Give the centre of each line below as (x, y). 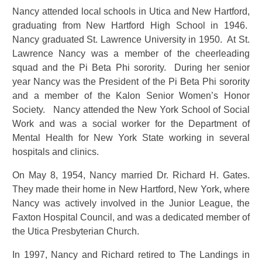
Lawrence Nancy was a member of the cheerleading (131, 54)
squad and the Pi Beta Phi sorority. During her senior (131, 68)
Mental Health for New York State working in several (131, 138)
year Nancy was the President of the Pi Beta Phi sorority (131, 82)
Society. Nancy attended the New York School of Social (131, 110)
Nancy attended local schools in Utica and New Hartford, (131, 12)
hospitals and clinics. (56, 152)
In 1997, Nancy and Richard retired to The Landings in (131, 255)
